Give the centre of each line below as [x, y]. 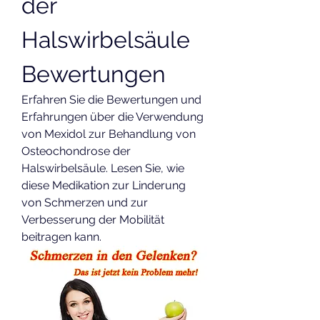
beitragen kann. [61, 237]
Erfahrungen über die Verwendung [112, 117]
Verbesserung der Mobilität [93, 220]
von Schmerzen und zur [85, 202]
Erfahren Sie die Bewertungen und [111, 100]
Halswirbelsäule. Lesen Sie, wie [103, 168]
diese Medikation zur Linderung [104, 185]
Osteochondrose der [76, 151]
